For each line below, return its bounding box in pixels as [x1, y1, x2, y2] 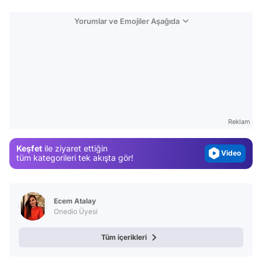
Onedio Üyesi [54, 206, 98, 216]
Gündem [219, 91, 248, 101]
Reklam [228, 117, 250, 126]
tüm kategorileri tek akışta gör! [16, 153, 133, 163]
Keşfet [16, 143, 42, 154]
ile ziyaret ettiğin [42, 143, 108, 154]
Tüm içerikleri [101, 232, 147, 242]
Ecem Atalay [54, 196, 96, 205]
